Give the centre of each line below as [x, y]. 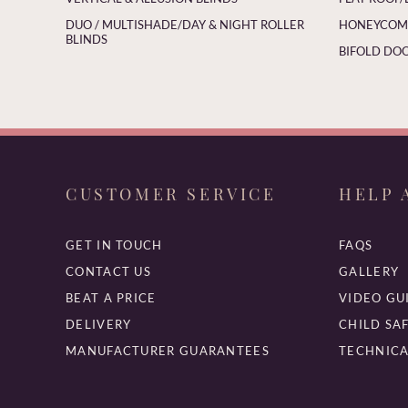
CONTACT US [109, 271]
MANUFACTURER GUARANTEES [168, 350]
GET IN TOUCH [114, 245]
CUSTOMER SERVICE [171, 194]
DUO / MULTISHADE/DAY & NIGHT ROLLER [185, 24]
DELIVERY [99, 324]
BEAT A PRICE [111, 297]
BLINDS [87, 39]
